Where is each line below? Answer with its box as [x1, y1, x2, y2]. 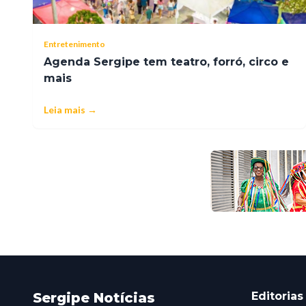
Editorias [251, 289, 303, 303]
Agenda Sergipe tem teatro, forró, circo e [44, 55, 289, 68]
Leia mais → [44, 103, 97, 115]
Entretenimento [44, 38, 105, 49]
